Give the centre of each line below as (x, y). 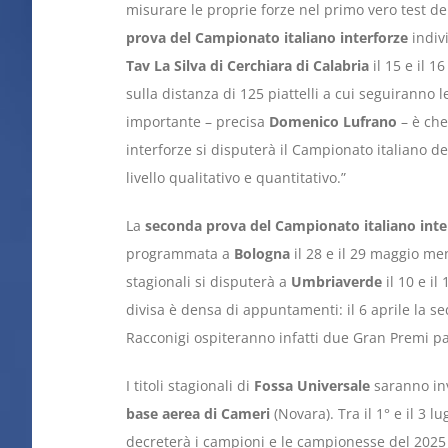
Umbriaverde (336, 282)
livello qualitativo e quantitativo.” (235, 178)
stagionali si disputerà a (208, 282)
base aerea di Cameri (197, 414)
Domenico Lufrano (332, 122)
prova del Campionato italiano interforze (266, 38)
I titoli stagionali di (189, 386)
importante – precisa (197, 122)
